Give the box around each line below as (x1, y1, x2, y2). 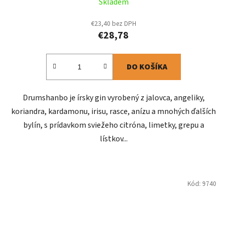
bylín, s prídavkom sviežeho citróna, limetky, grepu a (23, 120, 204, 131)
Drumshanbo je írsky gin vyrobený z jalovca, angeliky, (22, 92, 205, 104)
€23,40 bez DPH (91, 19, 136, 29)
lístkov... (99, 133, 128, 145)
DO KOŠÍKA (127, 61, 167, 73)
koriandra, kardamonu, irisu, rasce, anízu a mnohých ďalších (11, 106, 216, 118)
